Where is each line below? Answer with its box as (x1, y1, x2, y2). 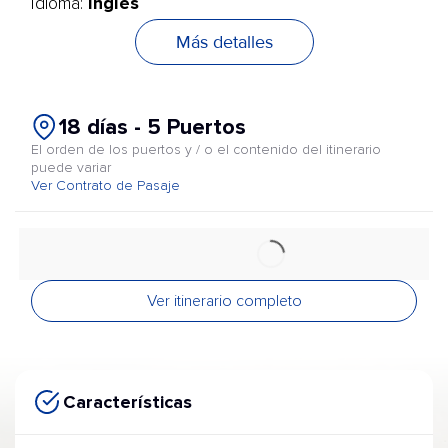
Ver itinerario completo (146, 293, 302, 309)
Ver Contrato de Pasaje (31, 179, 180, 193)
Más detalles (175, 31, 273, 53)
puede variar (31, 161, 111, 175)
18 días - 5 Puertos (59, 113, 246, 141)
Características (63, 391, 192, 413)
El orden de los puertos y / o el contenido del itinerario (31, 143, 381, 157)
